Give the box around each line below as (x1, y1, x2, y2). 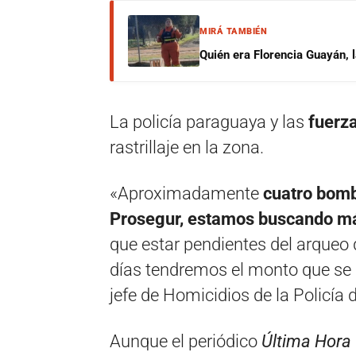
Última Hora (261, 331, 351, 351)
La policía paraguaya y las (110, 112, 308, 132)
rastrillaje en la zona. (110, 137, 264, 157)
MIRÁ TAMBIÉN (199, 26, 267, 37)
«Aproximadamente (110, 184, 263, 203)
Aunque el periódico (110, 331, 261, 351)
